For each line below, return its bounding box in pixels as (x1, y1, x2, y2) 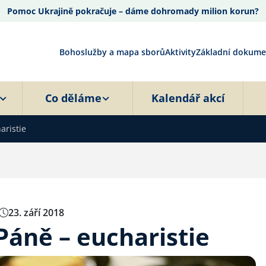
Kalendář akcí (151, 91, 225, 105)
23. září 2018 (8, 205, 64, 219)
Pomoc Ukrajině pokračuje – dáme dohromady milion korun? (7, 5, 259, 17)
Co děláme (45, 91, 102, 105)
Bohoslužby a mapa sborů (59, 46, 165, 58)
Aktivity (165, 46, 196, 58)
